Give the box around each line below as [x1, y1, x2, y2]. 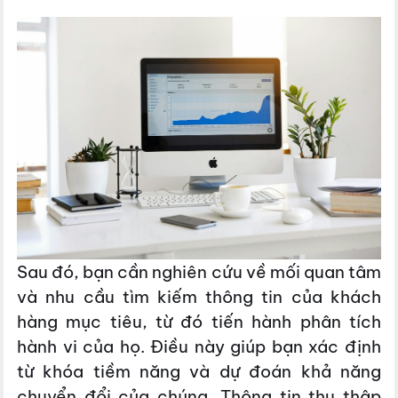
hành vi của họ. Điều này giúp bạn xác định [17, 335, 381, 357]
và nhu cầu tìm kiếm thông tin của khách [17, 285, 381, 307]
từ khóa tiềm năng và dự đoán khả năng [17, 360, 381, 382]
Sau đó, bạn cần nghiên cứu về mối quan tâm [17, 260, 381, 283]
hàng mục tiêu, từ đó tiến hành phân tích [17, 310, 381, 332]
